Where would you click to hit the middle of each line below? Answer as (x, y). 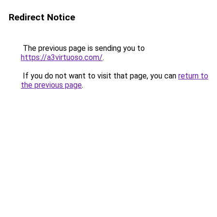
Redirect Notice (42, 17)
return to (193, 76)
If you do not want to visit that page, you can (100, 76)
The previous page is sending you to (83, 48)
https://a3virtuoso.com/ (62, 57)
